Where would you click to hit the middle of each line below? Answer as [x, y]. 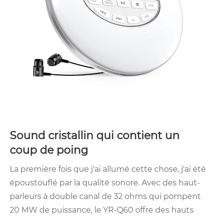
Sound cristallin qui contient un [95, 136]
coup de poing [52, 150]
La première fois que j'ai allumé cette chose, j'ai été [108, 169]
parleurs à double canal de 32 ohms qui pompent [105, 197]
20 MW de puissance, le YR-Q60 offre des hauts [102, 210]
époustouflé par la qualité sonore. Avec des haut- [105, 183]
